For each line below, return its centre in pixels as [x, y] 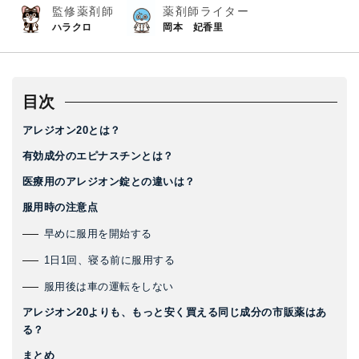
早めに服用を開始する [98, 234]
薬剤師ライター [206, 11]
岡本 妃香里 [193, 27]
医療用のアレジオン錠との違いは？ [109, 182]
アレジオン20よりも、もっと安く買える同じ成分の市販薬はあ [174, 313]
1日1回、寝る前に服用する [109, 260]
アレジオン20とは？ [71, 131]
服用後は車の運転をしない [109, 287]
